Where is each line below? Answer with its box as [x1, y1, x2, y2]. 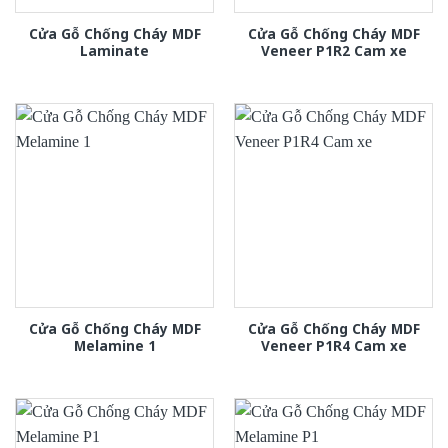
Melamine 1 [73, 335, 156, 355]
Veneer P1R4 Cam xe [260, 335, 407, 355]
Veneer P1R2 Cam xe [260, 40, 407, 60]
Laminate [80, 40, 149, 60]
